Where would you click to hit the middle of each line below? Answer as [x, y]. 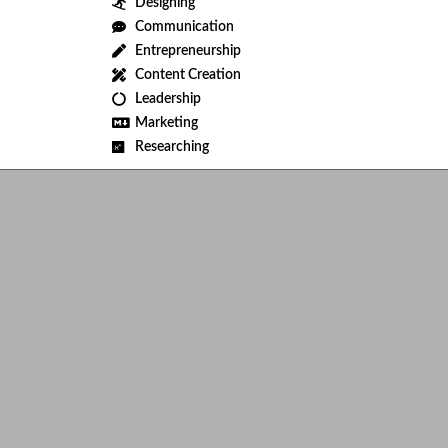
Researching [171, 147]
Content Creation [187, 75]
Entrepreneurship [187, 51]
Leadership [167, 99]
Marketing [166, 123]
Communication [184, 27]
